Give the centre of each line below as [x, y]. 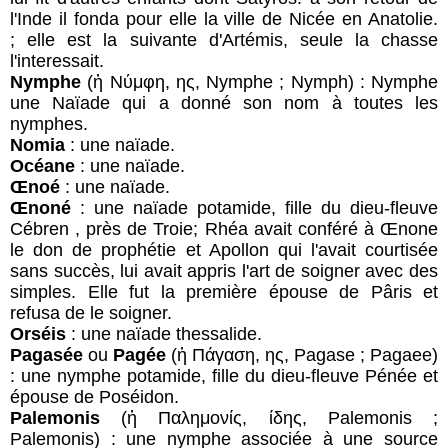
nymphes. [49, 123]
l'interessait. [57, 60]
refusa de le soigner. [91, 312]
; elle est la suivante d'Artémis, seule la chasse [224, 39]
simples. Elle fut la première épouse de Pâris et [224, 291]
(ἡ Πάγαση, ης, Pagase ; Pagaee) [302, 354]
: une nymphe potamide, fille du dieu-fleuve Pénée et [224, 375]
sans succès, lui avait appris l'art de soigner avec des [224, 270]
